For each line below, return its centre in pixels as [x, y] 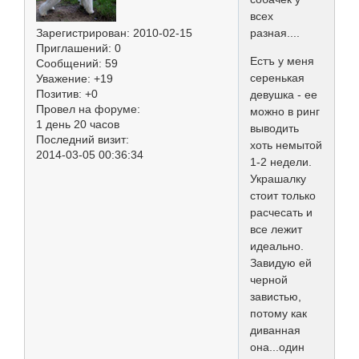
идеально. [277, 246]
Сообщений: [69, 63]
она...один [277, 347]
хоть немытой [286, 145]
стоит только [283, 196]
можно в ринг [285, 112]
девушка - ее [284, 95]
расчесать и [281, 213]
